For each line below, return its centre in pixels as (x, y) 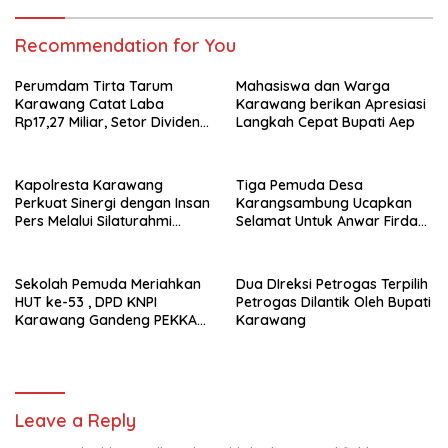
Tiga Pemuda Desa (299, 185)
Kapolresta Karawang (89, 185)
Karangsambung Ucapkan (324, 203)
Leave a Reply (75, 420)
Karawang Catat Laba (89, 104)
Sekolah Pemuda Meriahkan (108, 284)
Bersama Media (67, 239)
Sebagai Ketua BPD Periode (328, 239)
